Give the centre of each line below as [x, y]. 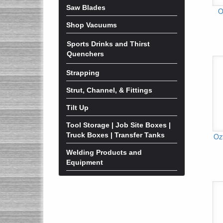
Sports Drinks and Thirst [108, 44]
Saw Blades [86, 7]
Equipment [85, 162]
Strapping [83, 73]
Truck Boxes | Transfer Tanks [115, 135]
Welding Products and [104, 152]
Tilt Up [77, 108]
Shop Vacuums [92, 25]
